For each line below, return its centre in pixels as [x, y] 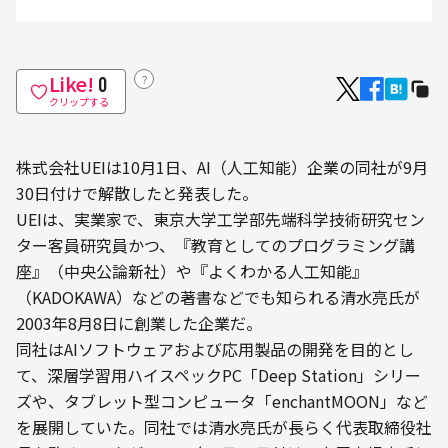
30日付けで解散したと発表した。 [137, 193]
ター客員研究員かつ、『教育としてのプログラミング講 [215, 245]
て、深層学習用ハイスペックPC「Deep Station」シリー [218, 375]
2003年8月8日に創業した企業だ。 [139, 323]
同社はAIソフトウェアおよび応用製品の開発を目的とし [215, 349]
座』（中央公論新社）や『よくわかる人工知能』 [192, 271]
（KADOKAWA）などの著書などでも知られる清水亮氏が [218, 297]
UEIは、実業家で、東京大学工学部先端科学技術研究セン [220, 219]
